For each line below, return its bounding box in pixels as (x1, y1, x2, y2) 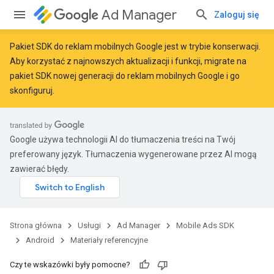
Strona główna (10, 221, 62, 230)
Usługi (78, 221, 101, 230)
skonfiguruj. (10, 86, 54, 95)
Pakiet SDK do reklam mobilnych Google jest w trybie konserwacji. (10, 42, 261, 51)
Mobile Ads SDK (176, 221, 234, 230)
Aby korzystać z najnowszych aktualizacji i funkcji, (10, 56, 204, 66)
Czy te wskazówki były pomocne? (10, 260, 130, 269)
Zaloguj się (214, 10, 259, 20)
